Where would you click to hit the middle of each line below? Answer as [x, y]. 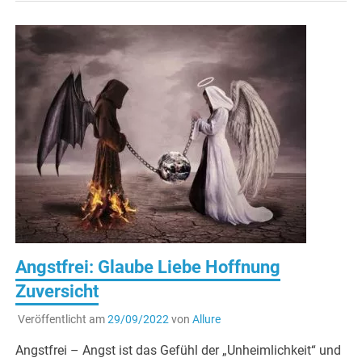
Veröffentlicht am [62, 320]
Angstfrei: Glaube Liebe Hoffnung [148, 267]
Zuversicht [57, 291]
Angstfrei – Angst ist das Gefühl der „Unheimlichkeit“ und [179, 351]
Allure [206, 320]
